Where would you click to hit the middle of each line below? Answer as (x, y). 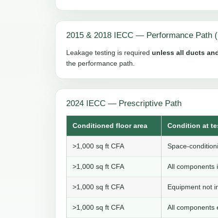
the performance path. (100, 64)
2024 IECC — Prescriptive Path (124, 104)
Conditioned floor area (110, 126)
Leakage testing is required (109, 53)
